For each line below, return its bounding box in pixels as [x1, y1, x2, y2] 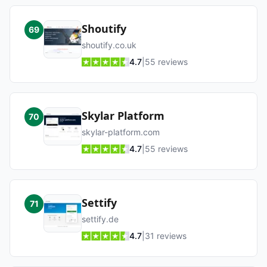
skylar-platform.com [82, 127, 160, 137]
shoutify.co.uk [82, 40, 136, 50]
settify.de [82, 214, 119, 224]
